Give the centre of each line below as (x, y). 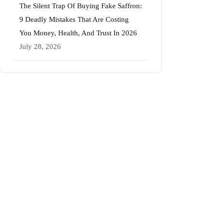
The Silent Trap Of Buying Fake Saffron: (81, 6)
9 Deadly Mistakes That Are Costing (74, 19)
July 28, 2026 (40, 46)
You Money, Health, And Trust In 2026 (78, 33)
